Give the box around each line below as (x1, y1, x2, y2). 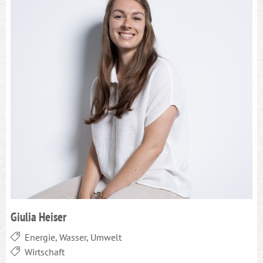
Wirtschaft (25, 245, 65, 258)
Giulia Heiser (11, 208, 66, 225)
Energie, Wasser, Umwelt (25, 231, 122, 243)
